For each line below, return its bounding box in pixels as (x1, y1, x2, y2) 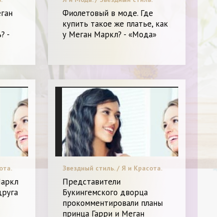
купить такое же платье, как (62, 18, 169, 29)
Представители (62, 176, 121, 187)
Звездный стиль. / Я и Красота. (62, 164, 163, 173)
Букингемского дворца (62, 187, 148, 198)
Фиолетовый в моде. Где (62, 7, 154, 18)
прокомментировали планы (62, 198, 163, 209)
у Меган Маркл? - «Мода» (62, 29, 157, 40)
